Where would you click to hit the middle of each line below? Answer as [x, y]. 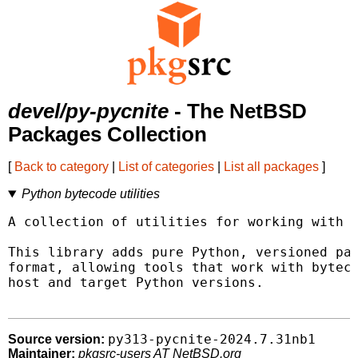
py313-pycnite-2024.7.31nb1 [212, 340]
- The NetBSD [238, 111]
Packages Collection [107, 135]
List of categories [166, 167]
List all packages [271, 167]
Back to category [62, 167]
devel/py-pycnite [88, 111]
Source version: [56, 340]
